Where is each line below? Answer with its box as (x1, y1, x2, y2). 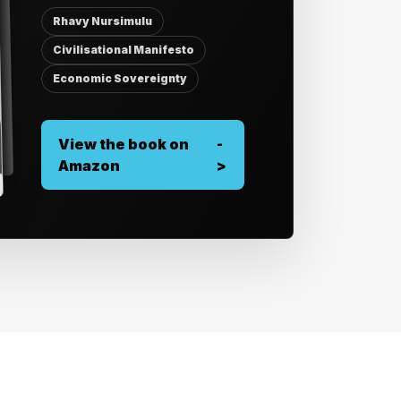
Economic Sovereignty (53, 72, 188, 85)
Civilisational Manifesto (53, 43, 195, 56)
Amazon (58, 157, 121, 175)
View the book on (58, 135, 190, 153)
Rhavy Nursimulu (53, 14, 153, 28)
